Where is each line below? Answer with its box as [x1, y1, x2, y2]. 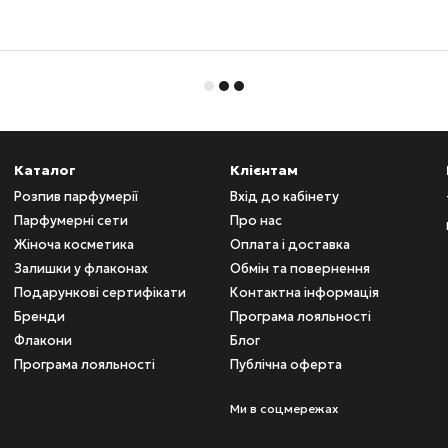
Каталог [14, 161, 76, 180]
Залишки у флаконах [14, 260, 148, 278]
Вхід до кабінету [230, 188, 339, 206]
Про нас [230, 212, 282, 230]
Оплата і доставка [230, 236, 350, 254]
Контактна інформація [230, 284, 379, 302]
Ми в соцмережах [230, 401, 338, 417]
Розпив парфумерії [14, 188, 138, 206]
